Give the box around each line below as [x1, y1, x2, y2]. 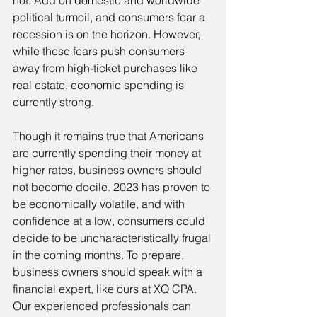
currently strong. [13, 95, 94, 110]
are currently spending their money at [13, 146, 204, 161]
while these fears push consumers [13, 44, 188, 59]
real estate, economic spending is [13, 78, 187, 93]
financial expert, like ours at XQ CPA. [13, 282, 200, 296]
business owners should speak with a [13, 265, 205, 279]
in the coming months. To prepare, [13, 248, 187, 263]
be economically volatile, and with [13, 197, 188, 212]
